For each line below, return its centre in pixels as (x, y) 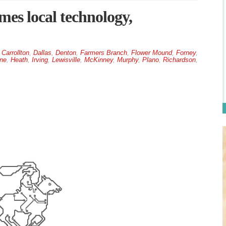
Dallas (42, 53)
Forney (186, 53)
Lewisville (66, 60)
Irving (40, 60)
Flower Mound (151, 53)
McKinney (98, 60)
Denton (66, 53)
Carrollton (15, 53)
